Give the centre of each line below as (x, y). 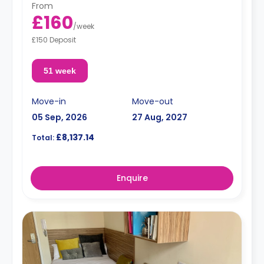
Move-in (49, 101)
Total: (43, 137)
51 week (60, 70)
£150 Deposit (54, 39)
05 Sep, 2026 (60, 117)
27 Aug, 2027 (160, 117)
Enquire (132, 178)
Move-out (153, 101)
